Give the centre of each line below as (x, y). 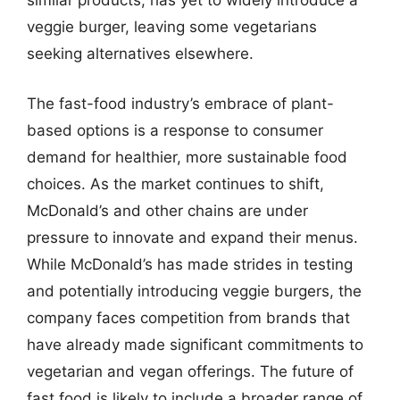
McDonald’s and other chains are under (167, 210)
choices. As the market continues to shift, (175, 183)
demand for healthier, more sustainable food (187, 157)
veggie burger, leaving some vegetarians (172, 27)
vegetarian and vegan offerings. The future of (190, 371)
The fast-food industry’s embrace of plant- (180, 103)
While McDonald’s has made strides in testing (190, 264)
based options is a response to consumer (175, 130)
